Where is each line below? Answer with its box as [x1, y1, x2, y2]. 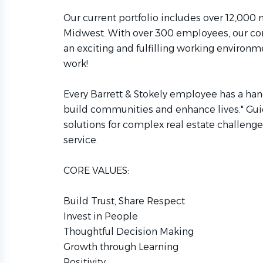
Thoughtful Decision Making [63, 226, 194, 237]
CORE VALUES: [63, 165, 129, 176]
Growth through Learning [63, 241, 178, 252]
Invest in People [63, 211, 138, 222]
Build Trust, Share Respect [63, 195, 185, 207]
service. [63, 134, 98, 146]
